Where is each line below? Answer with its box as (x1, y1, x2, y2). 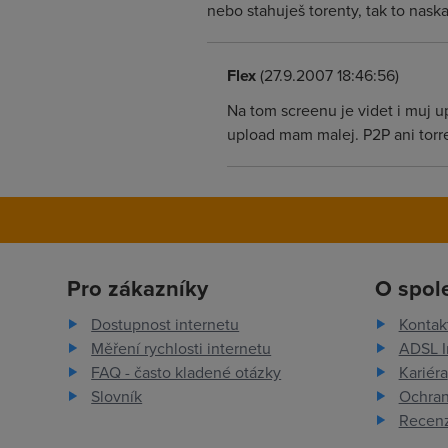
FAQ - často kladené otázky (91, 361, 282, 383)
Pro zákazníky (67, 272, 209, 304)
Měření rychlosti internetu (91, 337, 272, 359)
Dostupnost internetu (91, 313, 240, 335)
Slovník (91, 385, 143, 407)
